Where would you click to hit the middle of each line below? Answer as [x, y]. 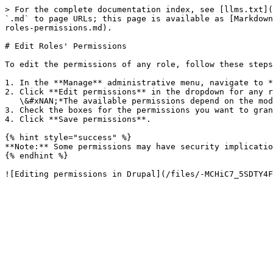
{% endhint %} [37, 156]
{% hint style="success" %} [68, 137]
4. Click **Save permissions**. [78, 119]
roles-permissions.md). [58, 28]
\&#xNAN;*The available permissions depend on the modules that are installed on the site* [12, 101]
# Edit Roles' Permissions [66, 46]
